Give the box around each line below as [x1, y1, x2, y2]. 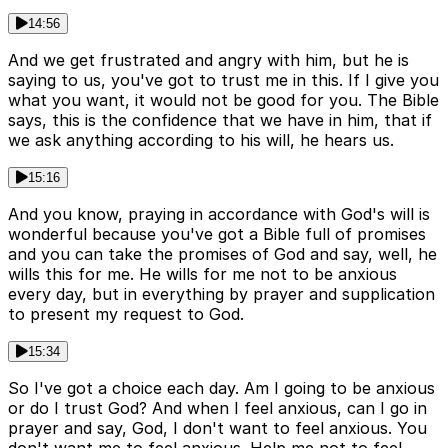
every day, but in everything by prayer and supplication [8, 283, 435, 304]
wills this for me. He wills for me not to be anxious [8, 263, 397, 284]
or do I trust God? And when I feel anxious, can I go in [8, 397, 427, 418]
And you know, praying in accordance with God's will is [8, 203, 430, 224]
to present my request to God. [8, 303, 244, 324]
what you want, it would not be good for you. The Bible [8, 89, 439, 110]
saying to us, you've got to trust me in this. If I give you [8, 69, 439, 90]
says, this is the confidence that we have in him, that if [8, 109, 432, 130]
